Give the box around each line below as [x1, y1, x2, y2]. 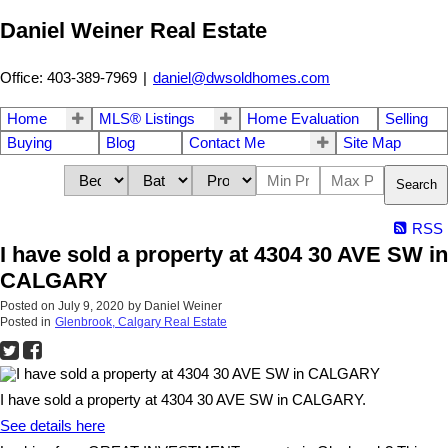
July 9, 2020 [58, 298, 124, 313]
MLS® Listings [98, 110, 195, 127]
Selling [385, 110, 429, 127]
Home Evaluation [246, 110, 359, 127]
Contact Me [188, 134, 265, 151]
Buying [7, 134, 52, 151]
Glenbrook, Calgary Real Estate [55, 314, 227, 329]
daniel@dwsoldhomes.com [153, 69, 330, 86]
